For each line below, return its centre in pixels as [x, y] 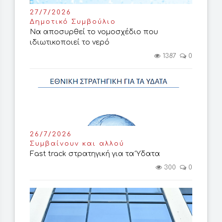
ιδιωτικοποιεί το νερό [70, 43]
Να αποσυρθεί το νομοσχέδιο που [94, 32]
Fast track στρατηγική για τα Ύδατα [95, 154]
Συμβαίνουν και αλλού [77, 144]
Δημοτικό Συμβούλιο [73, 22]
